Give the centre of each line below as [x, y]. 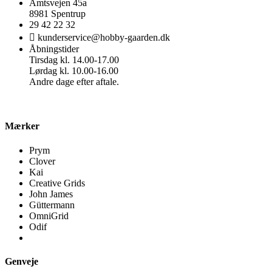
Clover [42, 161]
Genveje [22, 261]
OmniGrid [49, 216]
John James [51, 194]
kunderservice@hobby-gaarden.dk [104, 38]
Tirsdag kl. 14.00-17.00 [74, 60]
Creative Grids [57, 183]
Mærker [22, 126]
